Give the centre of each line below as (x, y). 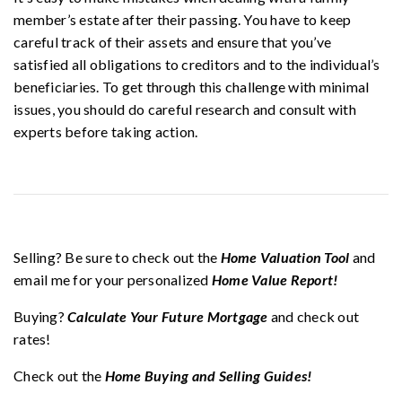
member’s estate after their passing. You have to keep (183, 20)
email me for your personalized (113, 280)
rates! (32, 339)
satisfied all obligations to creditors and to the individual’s (197, 65)
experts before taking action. (106, 132)
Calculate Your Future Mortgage (168, 317)
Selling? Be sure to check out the (117, 258)
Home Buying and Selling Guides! (208, 376)
